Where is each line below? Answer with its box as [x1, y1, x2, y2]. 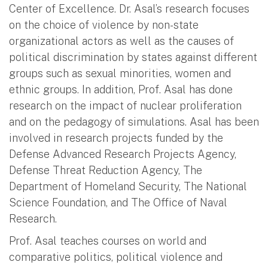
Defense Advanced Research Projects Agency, [9, 147, 236, 160]
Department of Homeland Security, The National [9, 179, 247, 193]
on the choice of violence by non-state [9, 18, 199, 31]
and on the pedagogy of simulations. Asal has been [9, 115, 259, 128]
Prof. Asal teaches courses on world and [9, 234, 206, 247]
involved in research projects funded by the [9, 131, 223, 144]
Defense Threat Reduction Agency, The [9, 163, 202, 176]
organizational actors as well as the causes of [9, 34, 234, 47]
